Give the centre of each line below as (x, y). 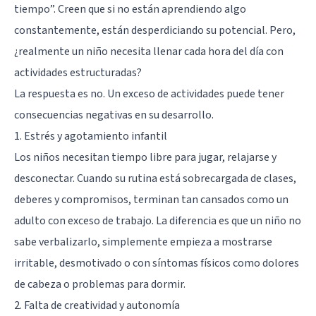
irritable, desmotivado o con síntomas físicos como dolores (157, 263)
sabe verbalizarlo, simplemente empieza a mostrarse (143, 242)
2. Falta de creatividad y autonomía (97, 305)
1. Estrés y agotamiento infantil (91, 136)
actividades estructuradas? (78, 72)
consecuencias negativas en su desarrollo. (114, 115)
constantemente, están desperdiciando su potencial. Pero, (155, 30)
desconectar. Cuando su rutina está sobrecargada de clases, (155, 178)
